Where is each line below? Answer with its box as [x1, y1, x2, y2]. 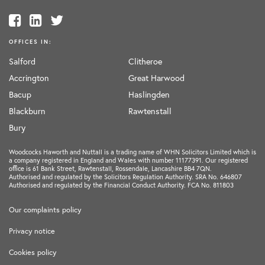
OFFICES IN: [9, 38, 52, 46]
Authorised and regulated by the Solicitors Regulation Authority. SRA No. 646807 [9, 172, 242, 181]
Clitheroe [128, 55, 162, 67]
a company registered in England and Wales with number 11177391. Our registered [9, 155, 248, 164]
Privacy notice [9, 225, 55, 236]
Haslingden [128, 88, 170, 100]
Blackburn [9, 105, 46, 117]
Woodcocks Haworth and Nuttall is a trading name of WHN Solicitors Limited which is [9, 147, 256, 156]
